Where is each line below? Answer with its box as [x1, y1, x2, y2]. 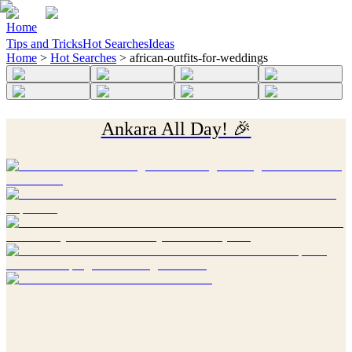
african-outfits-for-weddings [130, 51, 268, 65]
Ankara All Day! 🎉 [101, 119, 251, 140]
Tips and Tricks [6, 37, 82, 51]
